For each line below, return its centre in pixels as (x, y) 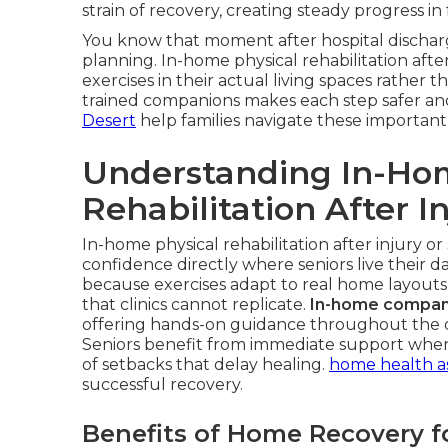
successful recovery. (162, 384)
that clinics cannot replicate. (196, 304)
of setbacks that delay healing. (205, 364)
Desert (109, 120)
